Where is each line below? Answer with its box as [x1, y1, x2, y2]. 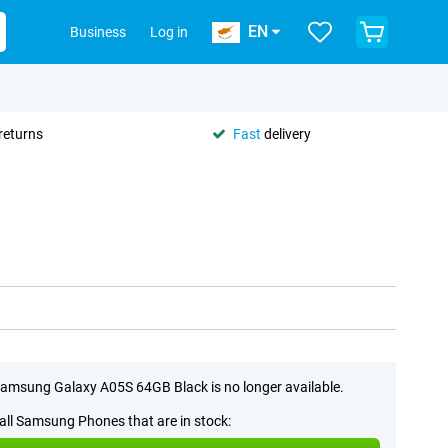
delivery [261, 125, 311, 142]
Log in [150, 24, 188, 40]
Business [70, 24, 126, 40]
